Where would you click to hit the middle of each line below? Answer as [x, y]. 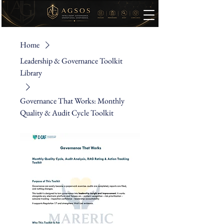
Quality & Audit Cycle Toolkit [67, 113]
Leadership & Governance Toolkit [71, 61]
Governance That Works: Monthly [72, 101]
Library [31, 73]
